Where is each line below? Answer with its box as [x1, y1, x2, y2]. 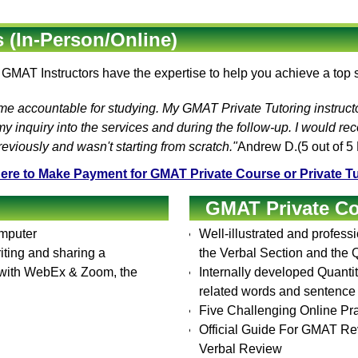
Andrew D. [237, 140, 297, 153]
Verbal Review [199, 342, 283, 356]
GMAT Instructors [2, 66, 99, 80]
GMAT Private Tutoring [182, 101, 311, 115]
